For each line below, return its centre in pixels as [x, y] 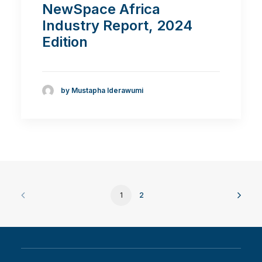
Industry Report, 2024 [117, 25]
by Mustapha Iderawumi [102, 91]
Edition [65, 42]
